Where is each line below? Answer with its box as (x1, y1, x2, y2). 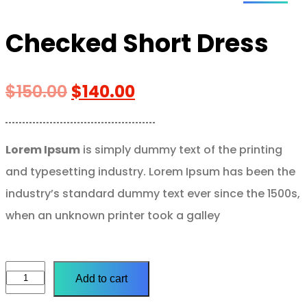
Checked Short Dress (5, 26, 269, 62)
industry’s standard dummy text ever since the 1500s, (5, 186, 300, 202)
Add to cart (75, 273, 128, 285)
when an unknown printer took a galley (5, 208, 220, 224)
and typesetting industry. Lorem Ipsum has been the (5, 164, 295, 180)
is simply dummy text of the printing (80, 142, 282, 158)
